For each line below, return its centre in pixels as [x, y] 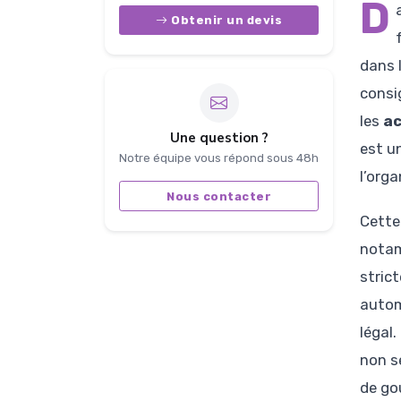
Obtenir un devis [227, 21]
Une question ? [219, 138]
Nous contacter [219, 196]
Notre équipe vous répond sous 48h [219, 158]
